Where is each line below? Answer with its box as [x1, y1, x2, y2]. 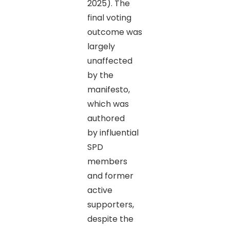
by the [87, 69, 113, 81]
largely [87, 40, 115, 52]
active [87, 184, 112, 196]
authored [87, 112, 125, 124]
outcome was [87, 26, 142, 38]
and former [87, 169, 133, 182]
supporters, [87, 198, 134, 210]
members [87, 155, 127, 167]
